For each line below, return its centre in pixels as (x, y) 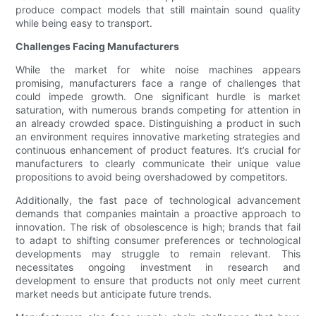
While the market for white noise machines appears (158, 70)
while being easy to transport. (84, 23)
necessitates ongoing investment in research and (158, 267)
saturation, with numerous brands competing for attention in (158, 110)
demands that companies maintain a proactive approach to (158, 214)
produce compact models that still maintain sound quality (158, 10)
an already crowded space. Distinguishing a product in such (158, 123)
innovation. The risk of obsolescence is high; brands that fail (158, 227)
